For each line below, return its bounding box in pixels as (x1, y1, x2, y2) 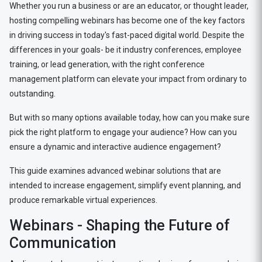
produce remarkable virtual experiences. (9, 195, 157, 205)
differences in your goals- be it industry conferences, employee (9, 45, 242, 54)
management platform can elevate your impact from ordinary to (9, 74, 247, 84)
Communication (9, 235, 116, 251)
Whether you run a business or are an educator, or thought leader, (9, 1, 249, 11)
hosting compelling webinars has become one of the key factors (9, 16, 245, 25)
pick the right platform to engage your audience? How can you (9, 127, 237, 137)
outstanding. (9, 89, 59, 98)
